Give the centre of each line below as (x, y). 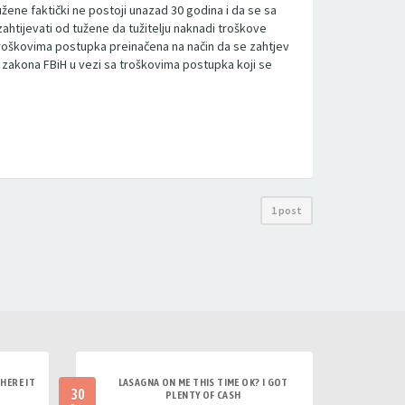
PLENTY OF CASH (203, 395)
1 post (287, 210)
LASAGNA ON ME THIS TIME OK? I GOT (203, 382)
